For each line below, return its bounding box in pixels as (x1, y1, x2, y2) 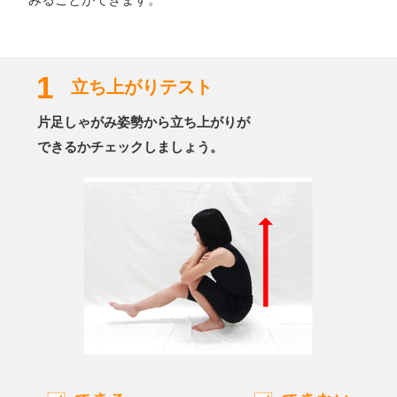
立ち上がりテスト (70, 76, 213, 97)
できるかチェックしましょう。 (37, 138, 224, 154)
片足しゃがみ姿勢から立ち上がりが (37, 113, 251, 129)
